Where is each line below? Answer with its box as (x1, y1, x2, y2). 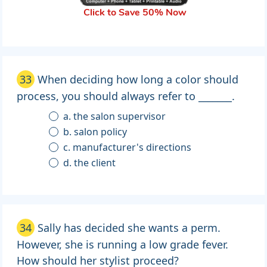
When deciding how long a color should (38, 72, 238, 87)
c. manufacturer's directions (73, 141, 192, 154)
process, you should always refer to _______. (17, 89, 235, 104)
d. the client (74, 156, 116, 170)
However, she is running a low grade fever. (17, 237, 228, 252)
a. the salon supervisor (73, 110, 166, 123)
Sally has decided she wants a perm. (38, 221, 221, 235)
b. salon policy (74, 125, 128, 139)
